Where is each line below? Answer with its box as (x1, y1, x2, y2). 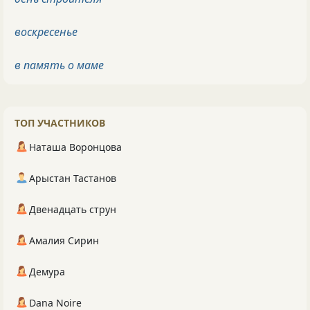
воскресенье (15, 24, 77, 39)
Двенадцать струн (29, 202, 116, 216)
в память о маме (15, 57, 104, 73)
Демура (29, 264, 65, 278)
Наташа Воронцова (29, 140, 122, 154)
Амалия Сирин (29, 233, 99, 247)
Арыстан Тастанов (29, 171, 116, 185)
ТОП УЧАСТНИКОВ (15, 116, 105, 129)
